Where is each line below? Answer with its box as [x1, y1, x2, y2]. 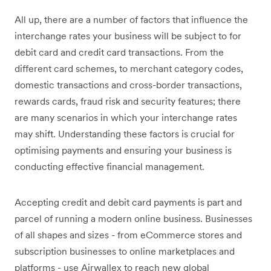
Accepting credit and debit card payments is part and [15, 195, 242, 208]
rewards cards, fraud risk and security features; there [15, 94, 241, 107]
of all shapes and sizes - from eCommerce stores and [15, 228, 242, 241]
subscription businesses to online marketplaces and [15, 244, 235, 257]
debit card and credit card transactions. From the [15, 45, 224, 58]
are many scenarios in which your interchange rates [15, 111, 237, 123]
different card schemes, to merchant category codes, [15, 62, 243, 74]
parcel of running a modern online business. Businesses [15, 212, 252, 224]
